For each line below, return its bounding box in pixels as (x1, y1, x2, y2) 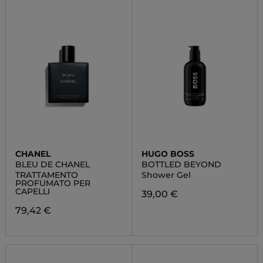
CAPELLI (15, 186, 50, 197)
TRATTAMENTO (15, 170, 78, 180)
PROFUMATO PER (15, 178, 90, 188)
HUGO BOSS (141, 149, 194, 159)
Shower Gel (141, 170, 191, 180)
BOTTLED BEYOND (141, 159, 221, 170)
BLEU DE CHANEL (15, 159, 90, 170)
